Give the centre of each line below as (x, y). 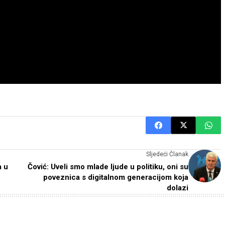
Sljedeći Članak (167, 154)
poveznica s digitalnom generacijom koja (116, 177)
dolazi (178, 188)
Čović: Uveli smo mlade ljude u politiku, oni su (108, 166)
